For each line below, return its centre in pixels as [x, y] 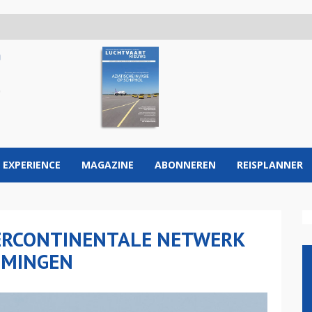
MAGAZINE [108, 165]
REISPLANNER [270, 165]
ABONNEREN [185, 165]
